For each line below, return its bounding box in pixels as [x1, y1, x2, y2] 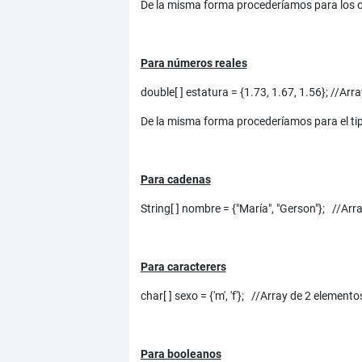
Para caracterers [140, 260, 226, 274]
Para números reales [140, 57, 247, 70]
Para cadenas [140, 173, 211, 187]
